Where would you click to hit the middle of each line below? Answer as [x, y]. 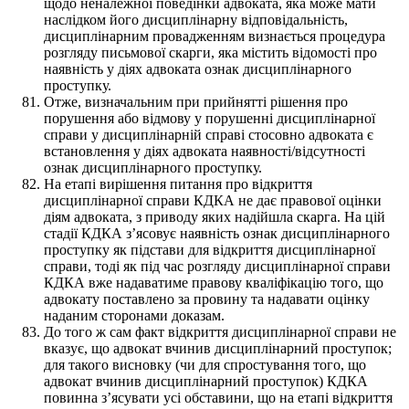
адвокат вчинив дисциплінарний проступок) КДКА [206, 381]
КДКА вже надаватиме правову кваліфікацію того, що [214, 282]
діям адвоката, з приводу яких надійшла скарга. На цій [215, 216]
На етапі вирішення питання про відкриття [178, 184]
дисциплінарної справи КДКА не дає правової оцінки [213, 200]
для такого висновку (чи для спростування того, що [205, 364]
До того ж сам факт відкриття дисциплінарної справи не [220, 331]
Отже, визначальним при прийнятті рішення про [196, 101]
